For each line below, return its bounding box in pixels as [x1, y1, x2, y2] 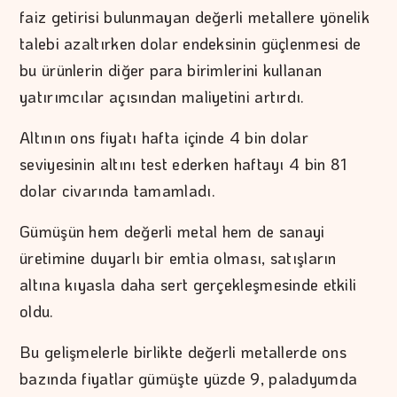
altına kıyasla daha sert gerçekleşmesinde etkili [19, 274, 357, 296]
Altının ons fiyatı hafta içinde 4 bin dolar [19, 127, 308, 149]
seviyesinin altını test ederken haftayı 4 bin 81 [19, 153, 347, 175]
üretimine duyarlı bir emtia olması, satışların [19, 247, 337, 269]
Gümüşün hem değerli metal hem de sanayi [19, 221, 325, 243]
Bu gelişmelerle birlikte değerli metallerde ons [19, 341, 347, 363]
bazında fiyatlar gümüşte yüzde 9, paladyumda [19, 368, 358, 390]
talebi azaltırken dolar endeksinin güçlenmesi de [19, 33, 362, 55]
